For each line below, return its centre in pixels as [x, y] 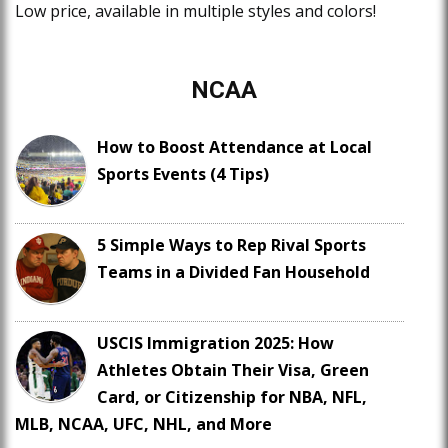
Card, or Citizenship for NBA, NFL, [232, 397]
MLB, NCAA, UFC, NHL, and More [143, 424]
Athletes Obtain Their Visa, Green [233, 370]
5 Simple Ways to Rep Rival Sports [231, 245]
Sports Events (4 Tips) [183, 174]
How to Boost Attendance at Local [234, 147]
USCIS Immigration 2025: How [215, 343]
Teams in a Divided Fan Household [233, 272]
